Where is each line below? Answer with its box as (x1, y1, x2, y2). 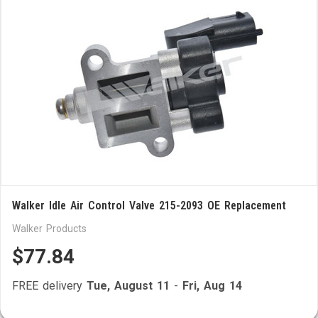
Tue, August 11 (87, 279, 170, 292)
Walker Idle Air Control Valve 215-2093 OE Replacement (12, 199, 286, 212)
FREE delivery (12, 279, 87, 292)
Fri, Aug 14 (182, 279, 242, 292)
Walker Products (12, 223, 87, 234)
